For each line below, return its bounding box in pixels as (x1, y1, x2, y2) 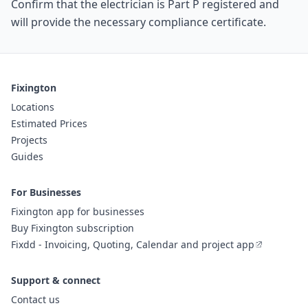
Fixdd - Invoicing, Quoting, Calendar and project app (11, 238, 254, 251)
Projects (11, 133, 47, 146)
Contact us (11, 293, 60, 306)
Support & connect (11, 274, 100, 287)
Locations (11, 100, 54, 113)
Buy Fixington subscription (11, 221, 134, 234)
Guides (11, 150, 43, 163)
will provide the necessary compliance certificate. (11, 14, 266, 30)
